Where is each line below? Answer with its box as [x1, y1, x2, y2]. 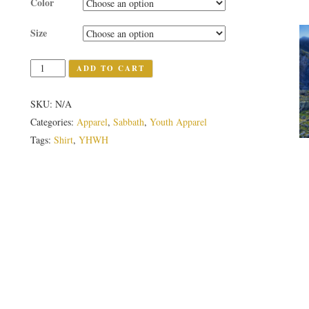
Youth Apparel [150, 114, 207, 128]
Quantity [30, 58, 68, 72]
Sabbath [113, 114, 144, 128]
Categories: [30, 114, 77, 128]
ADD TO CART [76, 62, 145, 74]
